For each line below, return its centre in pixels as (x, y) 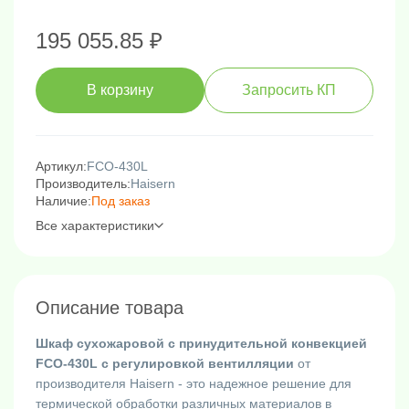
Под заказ (121, 200)
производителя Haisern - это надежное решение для (194, 383)
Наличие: (63, 200)
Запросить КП (289, 90)
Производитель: (83, 183)
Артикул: (61, 166)
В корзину (120, 90)
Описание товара (110, 307)
